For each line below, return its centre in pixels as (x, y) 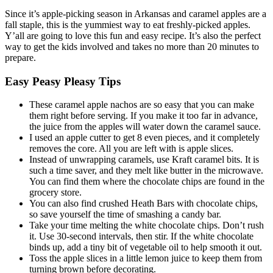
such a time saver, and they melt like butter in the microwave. (146, 171)
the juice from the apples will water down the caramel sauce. (145, 127)
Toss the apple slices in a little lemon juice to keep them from (146, 258)
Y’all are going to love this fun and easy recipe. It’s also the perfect (133, 35)
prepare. (20, 57)
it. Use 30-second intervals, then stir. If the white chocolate (141, 236)
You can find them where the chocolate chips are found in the (147, 182)
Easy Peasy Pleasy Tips (63, 81)
